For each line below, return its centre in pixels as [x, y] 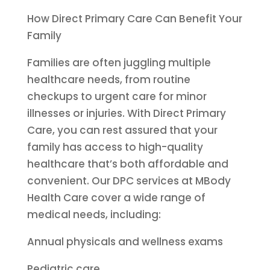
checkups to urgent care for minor [117, 96]
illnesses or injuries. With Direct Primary [126, 113]
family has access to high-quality [115, 147]
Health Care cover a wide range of [116, 198]
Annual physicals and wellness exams [125, 242]
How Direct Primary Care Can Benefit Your [134, 19]
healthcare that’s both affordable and [127, 164]
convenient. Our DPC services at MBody [129, 181]
